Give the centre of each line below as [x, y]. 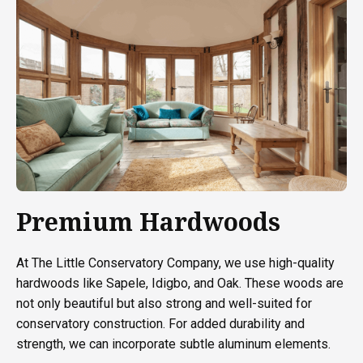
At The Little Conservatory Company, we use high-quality [175, 263]
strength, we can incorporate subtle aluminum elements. [173, 344]
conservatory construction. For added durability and [160, 323]
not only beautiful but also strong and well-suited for [164, 303]
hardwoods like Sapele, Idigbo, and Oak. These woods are [180, 283]
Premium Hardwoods [148, 221]
